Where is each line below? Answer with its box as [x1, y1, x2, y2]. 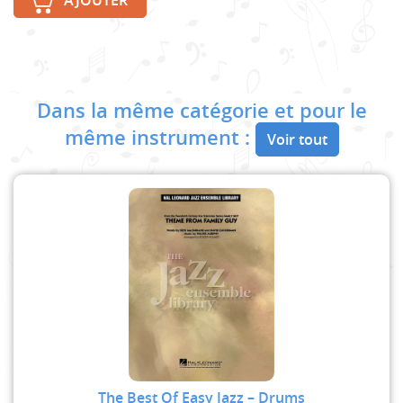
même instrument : [64, 124, 255, 152]
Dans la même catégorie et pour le [36, 97, 367, 125]
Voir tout [266, 130, 327, 150]
